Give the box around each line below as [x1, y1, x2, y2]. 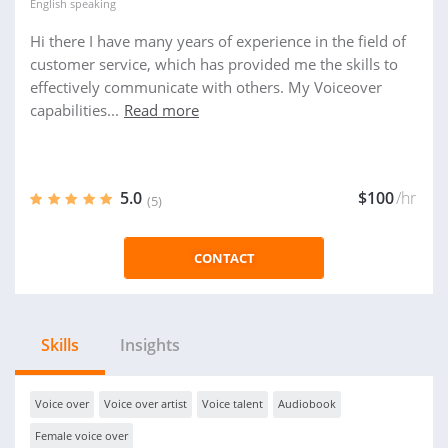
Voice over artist [104, 396, 187, 411]
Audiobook [278, 396, 336, 411]
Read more [124, 100, 199, 120]
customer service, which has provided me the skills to [30, 54, 398, 74]
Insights [120, 334, 180, 356]
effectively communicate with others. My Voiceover [30, 77, 382, 97]
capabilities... [30, 100, 119, 120]
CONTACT [193, 249, 255, 267]
